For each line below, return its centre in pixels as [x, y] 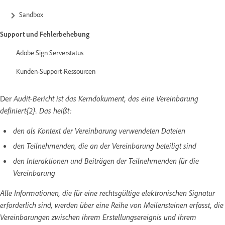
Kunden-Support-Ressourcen [57, 71]
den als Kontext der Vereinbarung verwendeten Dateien [99, 130]
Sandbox [31, 14]
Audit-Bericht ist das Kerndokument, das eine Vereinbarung [106, 98]
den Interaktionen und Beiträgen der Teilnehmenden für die [106, 160]
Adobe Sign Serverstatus [50, 52]
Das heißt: [55, 110]
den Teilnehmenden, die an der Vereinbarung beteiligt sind [106, 145]
